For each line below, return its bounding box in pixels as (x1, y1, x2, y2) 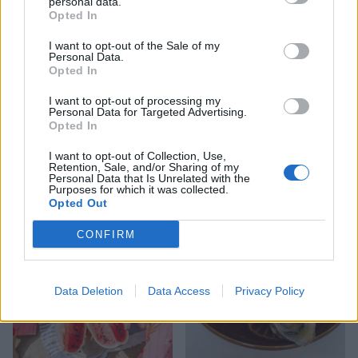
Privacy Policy (234, 284, 304, 297)
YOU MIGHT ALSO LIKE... (13, 168, 219, 185)
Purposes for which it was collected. (49, 183, 229, 196)
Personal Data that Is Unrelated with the (49, 172, 250, 185)
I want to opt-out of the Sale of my (49, 39, 220, 52)
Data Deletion (54, 284, 123, 297)
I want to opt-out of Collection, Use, (49, 149, 226, 162)
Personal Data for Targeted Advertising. (49, 105, 247, 118)
